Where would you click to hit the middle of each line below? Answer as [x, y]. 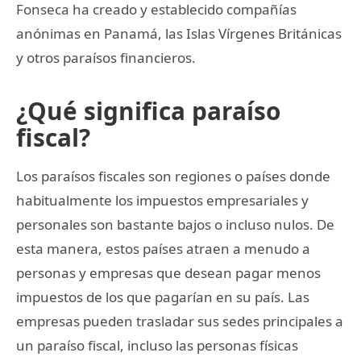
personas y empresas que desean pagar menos [168, 272]
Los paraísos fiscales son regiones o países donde [173, 176]
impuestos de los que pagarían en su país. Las [163, 297]
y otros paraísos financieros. [106, 57]
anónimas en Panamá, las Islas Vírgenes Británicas [179, 33]
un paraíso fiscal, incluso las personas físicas [157, 345]
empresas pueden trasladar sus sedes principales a [180, 321]
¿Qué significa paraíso [148, 110]
